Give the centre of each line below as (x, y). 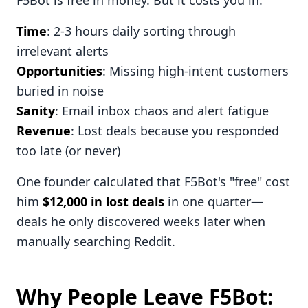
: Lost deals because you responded (175, 131)
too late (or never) (68, 151)
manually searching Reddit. (96, 242)
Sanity (36, 111)
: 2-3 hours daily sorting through (141, 31)
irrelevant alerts (63, 51)
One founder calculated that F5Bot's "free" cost (153, 182)
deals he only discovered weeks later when (141, 222)
